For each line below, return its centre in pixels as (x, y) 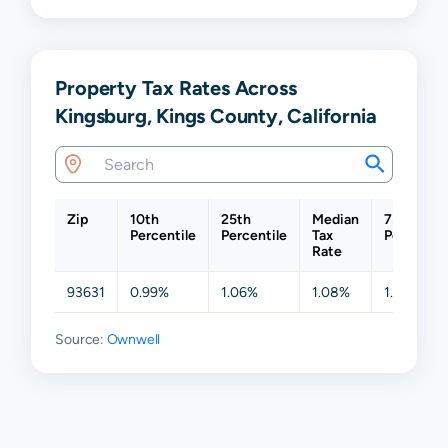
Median (336, 218)
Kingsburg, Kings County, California (216, 115)
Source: (81, 338)
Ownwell (133, 338)
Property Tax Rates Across (176, 87)
